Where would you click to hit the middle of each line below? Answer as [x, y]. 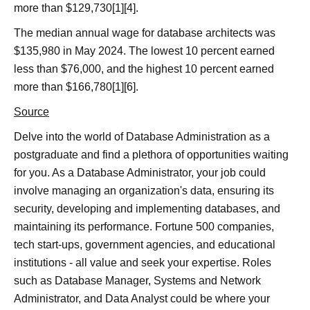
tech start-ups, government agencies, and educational [145, 245]
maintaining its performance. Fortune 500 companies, [144, 227]
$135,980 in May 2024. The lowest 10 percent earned [144, 51]
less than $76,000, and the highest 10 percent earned [144, 69]
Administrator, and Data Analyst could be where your [142, 299]
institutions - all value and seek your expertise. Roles [143, 263]
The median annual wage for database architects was [145, 33]
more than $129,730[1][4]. [76, 8]
